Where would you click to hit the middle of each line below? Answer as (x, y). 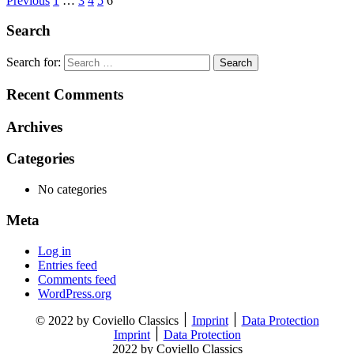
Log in (55, 250)
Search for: (34, 62)
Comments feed (77, 279)
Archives (34, 126)
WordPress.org (75, 293)
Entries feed (68, 265)
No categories (72, 190)
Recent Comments (65, 94)
